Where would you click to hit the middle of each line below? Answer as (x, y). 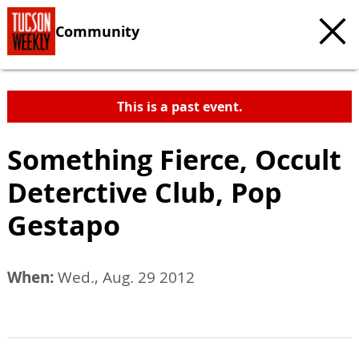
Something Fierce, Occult (174, 159)
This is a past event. (179, 107)
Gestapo (64, 225)
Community (97, 31)
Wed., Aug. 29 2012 (124, 277)
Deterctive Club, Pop (145, 192)
